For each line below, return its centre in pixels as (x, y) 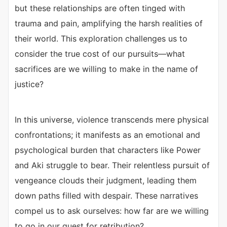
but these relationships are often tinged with (100, 8)
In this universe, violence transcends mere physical (112, 120)
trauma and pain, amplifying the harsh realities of (109, 24)
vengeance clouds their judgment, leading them (106, 181)
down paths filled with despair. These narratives (106, 196)
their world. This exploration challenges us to (101, 39)
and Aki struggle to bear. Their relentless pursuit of (112, 165)
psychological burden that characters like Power (108, 150)
